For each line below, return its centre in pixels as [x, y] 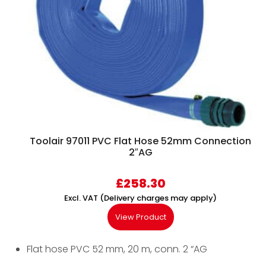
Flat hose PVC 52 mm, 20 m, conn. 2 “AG [117, 249]
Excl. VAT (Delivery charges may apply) [140, 198]
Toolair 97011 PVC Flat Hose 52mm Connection [140, 141]
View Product [140, 217]
